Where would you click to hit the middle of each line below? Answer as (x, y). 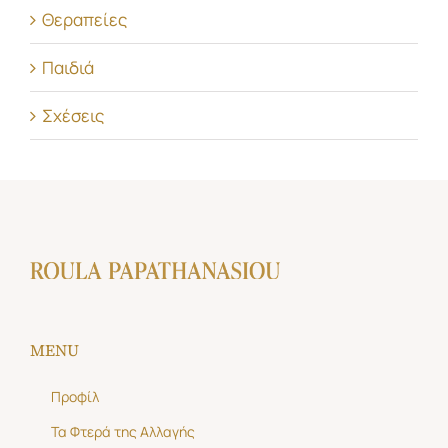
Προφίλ (74, 397)
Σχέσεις (73, 116)
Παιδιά (68, 68)
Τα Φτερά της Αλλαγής (122, 432)
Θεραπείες (84, 20)
